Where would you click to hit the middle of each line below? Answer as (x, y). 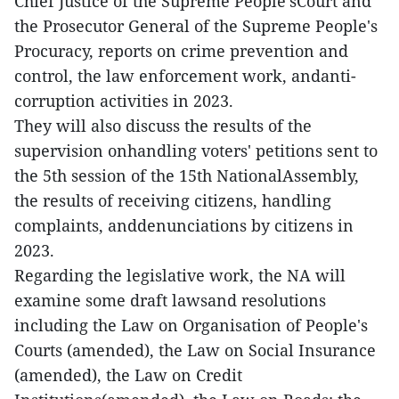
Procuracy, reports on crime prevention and (181, 51)
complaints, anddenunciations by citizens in (184, 226)
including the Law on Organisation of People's (191, 326)
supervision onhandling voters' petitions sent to (196, 151)
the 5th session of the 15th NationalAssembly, (187, 176)
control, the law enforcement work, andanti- (185, 76)
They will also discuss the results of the (163, 126)
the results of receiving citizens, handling (173, 201)
